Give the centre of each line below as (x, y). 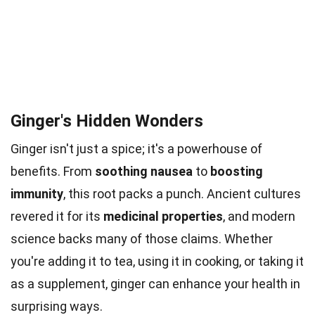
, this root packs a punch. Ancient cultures (182, 194)
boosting (237, 171)
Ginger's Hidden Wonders (107, 121)
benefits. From (53, 171)
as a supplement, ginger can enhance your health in (155, 284)
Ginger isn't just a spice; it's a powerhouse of (136, 149)
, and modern (259, 216)
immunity (37, 194)
